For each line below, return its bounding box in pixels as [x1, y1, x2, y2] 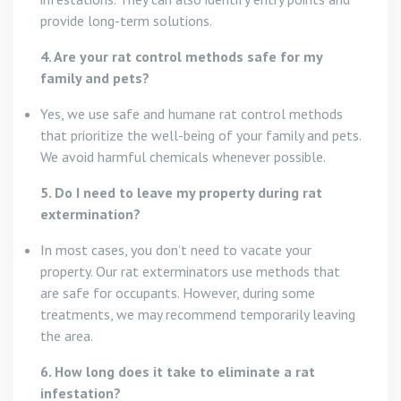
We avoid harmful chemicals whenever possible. [40, 147, 326, 166]
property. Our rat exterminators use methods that [40, 261, 340, 280]
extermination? [40, 204, 141, 223]
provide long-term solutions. [40, 11, 212, 30]
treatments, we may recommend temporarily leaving [40, 304, 355, 323]
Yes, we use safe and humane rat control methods [40, 104, 343, 123]
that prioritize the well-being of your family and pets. [40, 125, 361, 144]
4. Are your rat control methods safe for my [40, 47, 322, 65]
